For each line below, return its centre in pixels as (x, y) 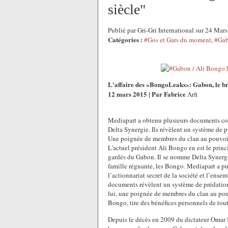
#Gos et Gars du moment (178, 40)
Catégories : (125, 39)
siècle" (127, 9)
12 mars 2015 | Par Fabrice (147, 94)
